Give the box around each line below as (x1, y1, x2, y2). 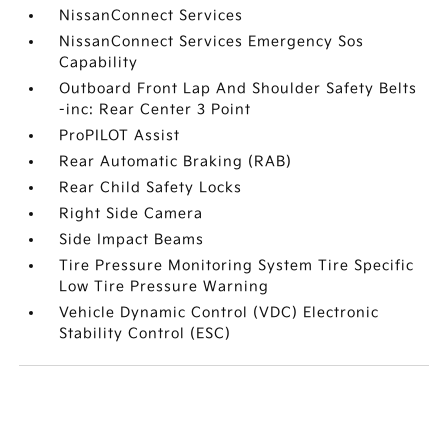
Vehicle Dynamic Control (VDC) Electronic (59, 304, 380, 322)
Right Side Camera (59, 205, 204, 223)
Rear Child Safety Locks (59, 179, 243, 197)
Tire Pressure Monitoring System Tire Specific (59, 257, 415, 275)
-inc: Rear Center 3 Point (59, 101, 252, 119)
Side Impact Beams (59, 231, 205, 249)
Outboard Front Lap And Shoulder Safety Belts (59, 80, 418, 98)
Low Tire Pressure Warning (59, 278, 270, 296)
